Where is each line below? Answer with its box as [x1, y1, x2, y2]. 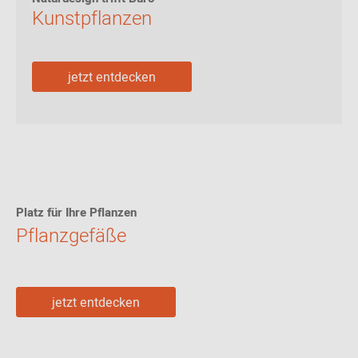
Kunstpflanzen [32, 5, 152, 33]
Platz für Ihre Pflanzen [16, 204, 137, 221]
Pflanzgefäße [16, 222, 126, 250]
